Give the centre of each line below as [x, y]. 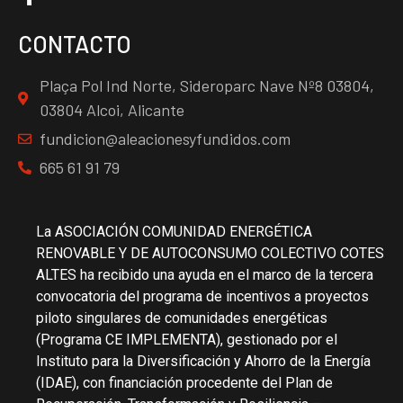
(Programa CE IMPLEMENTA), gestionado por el [187, 340]
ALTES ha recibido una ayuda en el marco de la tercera [205, 275]
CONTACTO [75, 44]
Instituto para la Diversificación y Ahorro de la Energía [203, 362]
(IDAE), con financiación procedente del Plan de [184, 383]
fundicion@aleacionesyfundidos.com [165, 139]
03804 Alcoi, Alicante [112, 110]
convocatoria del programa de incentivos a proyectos [202, 297]
